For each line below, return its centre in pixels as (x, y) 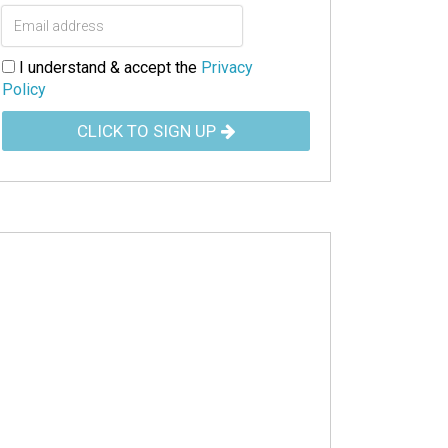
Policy (24, 90)
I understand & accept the (108, 68)
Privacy (227, 68)
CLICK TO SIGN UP (146, 131)
